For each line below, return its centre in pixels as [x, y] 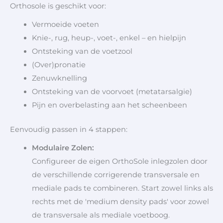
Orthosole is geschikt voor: [58, 6]
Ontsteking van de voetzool [82, 51]
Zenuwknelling [59, 78]
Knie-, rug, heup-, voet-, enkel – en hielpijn [109, 38]
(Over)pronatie [58, 64]
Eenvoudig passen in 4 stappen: [69, 129]
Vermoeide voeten [65, 24]
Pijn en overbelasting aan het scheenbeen [110, 105]
